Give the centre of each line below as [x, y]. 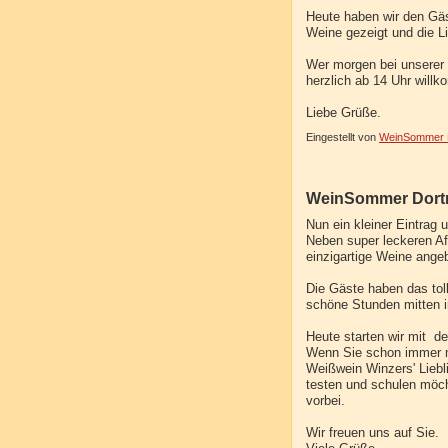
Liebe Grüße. [343, 112]
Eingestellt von [342, 137]
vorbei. [325, 400]
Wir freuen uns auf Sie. [372, 432]
